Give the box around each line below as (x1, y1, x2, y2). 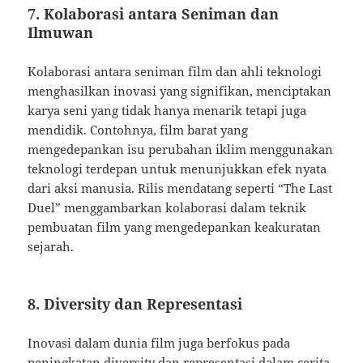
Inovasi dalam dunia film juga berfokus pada (28, 335, 291, 352)
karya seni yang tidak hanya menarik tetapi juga (28, 102, 307, 119)
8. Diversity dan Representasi (28, 294, 243, 314)
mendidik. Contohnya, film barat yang (28, 122, 249, 139)
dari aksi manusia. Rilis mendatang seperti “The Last (28, 180, 333, 197)
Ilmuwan (28, 23, 94, 43)
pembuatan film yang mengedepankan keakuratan (28, 219, 322, 236)
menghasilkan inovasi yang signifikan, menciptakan (28, 83, 332, 100)
